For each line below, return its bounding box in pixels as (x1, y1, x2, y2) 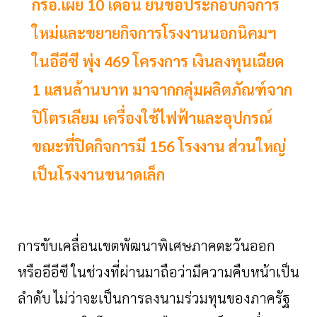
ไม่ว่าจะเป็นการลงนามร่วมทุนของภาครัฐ (54, 289, 290, 308)
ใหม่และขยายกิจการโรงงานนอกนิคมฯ (32, 23, 277, 43)
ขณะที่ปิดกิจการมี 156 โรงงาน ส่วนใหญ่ (32, 136, 286, 156)
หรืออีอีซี (18, 263, 69, 282)
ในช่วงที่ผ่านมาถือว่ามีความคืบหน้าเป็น (71, 263, 299, 282)
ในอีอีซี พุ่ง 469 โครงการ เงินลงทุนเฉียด (32, 51, 284, 71)
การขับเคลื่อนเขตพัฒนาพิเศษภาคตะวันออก (18, 236, 275, 255)
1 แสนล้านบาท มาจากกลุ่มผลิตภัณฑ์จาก (32, 79, 292, 100)
